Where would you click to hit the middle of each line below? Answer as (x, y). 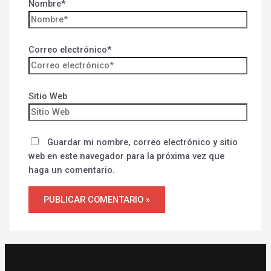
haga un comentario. (72, 170)
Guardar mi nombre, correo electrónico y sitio (143, 142)
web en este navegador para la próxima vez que (127, 156)
